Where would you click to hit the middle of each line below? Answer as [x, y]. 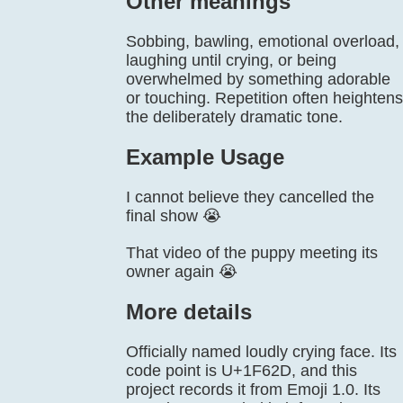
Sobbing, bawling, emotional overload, [263, 41]
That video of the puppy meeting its [252, 253]
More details [189, 312]
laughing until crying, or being [231, 60]
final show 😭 [174, 216]
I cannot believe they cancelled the [250, 197]
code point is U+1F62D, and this [242, 371]
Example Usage [205, 157]
